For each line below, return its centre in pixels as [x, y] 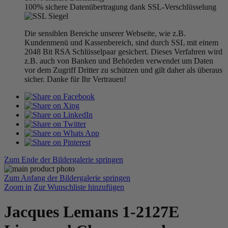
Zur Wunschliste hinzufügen [79, 187]
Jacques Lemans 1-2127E [92, 212]
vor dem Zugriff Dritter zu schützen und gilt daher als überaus [123, 70]
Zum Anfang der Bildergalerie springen [67, 178]
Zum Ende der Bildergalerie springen [64, 160]
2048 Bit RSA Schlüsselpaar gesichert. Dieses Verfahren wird [123, 52]
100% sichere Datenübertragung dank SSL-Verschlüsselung [120, 7]
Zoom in [18, 187]
